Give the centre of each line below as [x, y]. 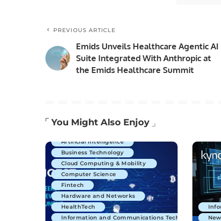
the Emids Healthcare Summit [135, 70]
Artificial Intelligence [92, 141]
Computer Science [90, 174]
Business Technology [92, 152]
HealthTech [78, 206]
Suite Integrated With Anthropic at [144, 58]
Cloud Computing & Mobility [104, 163]
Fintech [73, 185]
